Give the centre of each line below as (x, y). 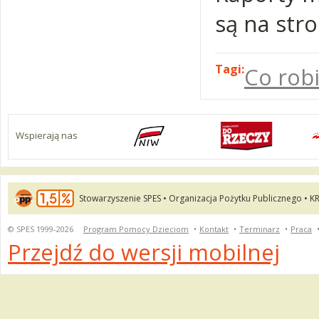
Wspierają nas (47, 135)
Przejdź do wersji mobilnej (144, 252)
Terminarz (260, 229)
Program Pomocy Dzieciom (136, 229)
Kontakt (214, 229)
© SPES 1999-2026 (42, 229)
